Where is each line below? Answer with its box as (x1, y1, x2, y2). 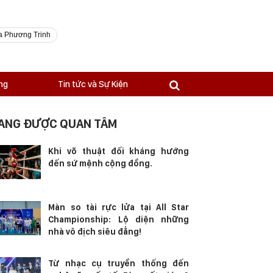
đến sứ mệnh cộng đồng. (48, 158, 153, 168)
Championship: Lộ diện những (48, 214, 189, 224)
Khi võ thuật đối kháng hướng (48, 146, 189, 156)
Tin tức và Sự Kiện (58, 79, 128, 90)
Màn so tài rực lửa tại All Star (48, 202, 189, 212)
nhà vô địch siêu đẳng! (48, 227, 142, 236)
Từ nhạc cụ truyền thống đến (48, 258, 189, 268)
